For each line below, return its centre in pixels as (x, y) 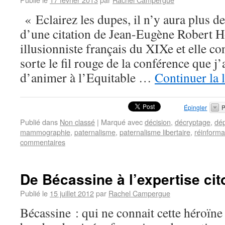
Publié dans (39, 122)
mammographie (45, 132)
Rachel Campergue (139, 193)
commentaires (43, 142)
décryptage (193, 122)
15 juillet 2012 (72, 193)
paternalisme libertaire (155, 132)
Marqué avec (122, 122)
